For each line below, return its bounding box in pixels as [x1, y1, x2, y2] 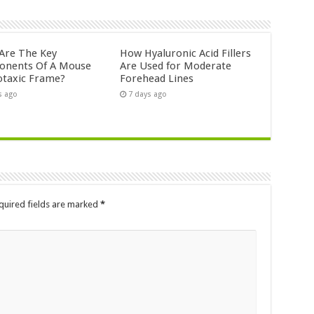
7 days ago [128, 89, 168, 99]
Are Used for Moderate [120, 59, 232, 72]
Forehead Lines [120, 71, 194, 85]
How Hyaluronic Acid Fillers [120, 46, 252, 60]
